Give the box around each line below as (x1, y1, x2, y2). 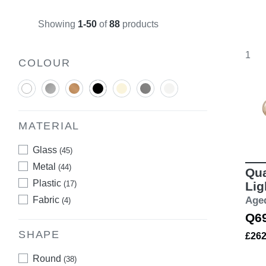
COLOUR (18, 56, 71, 69)
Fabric (33, 195, 62, 205)
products (120, 19, 159, 30)
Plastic (33, 178, 64, 189)
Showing (38, 19, 78, 30)
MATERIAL (18, 120, 80, 132)
